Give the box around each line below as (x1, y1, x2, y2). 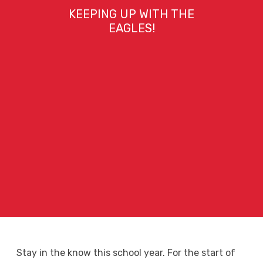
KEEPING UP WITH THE (69, 7, 194, 21)
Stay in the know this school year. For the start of (16, 247, 235, 258)
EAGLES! (108, 21, 155, 35)
